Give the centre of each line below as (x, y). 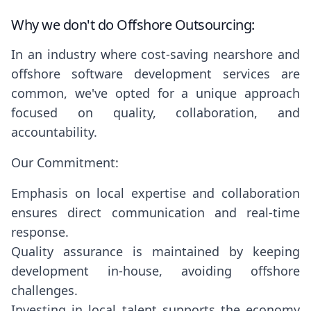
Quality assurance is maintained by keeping (155, 252)
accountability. (54, 132)
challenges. (44, 291)
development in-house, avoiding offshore (155, 271)
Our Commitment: (65, 163)
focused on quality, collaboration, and (155, 113)
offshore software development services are (155, 74)
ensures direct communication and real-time (155, 213)
